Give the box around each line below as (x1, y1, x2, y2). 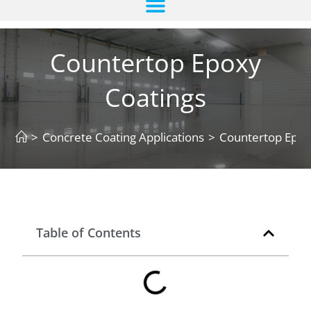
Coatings (105, 81, 206, 115)
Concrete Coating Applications (42, 129, 205, 146)
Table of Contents (36, 224, 142, 242)
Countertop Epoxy (50, 46, 261, 81)
